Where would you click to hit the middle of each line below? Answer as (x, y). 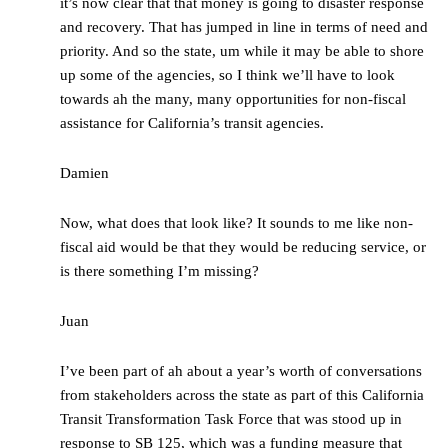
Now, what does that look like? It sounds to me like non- (236, 223)
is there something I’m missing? (159, 271)
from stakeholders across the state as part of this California (242, 395)
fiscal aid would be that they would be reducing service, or (243, 247)
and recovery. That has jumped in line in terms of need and (244, 27)
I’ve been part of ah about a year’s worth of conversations (241, 371)
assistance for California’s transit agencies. (192, 123)
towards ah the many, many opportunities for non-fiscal (233, 99)
